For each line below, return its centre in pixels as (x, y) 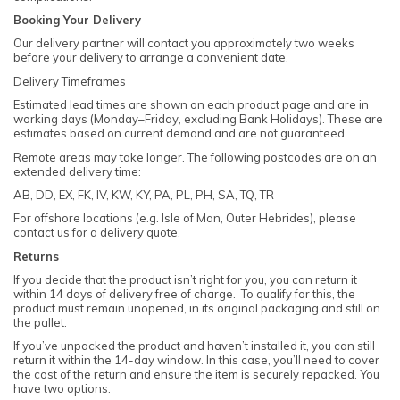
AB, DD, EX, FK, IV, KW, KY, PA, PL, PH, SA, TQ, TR (144, 194)
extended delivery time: (77, 171)
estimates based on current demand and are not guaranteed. (180, 133)
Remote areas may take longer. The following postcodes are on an (195, 157)
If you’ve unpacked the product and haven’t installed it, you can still (194, 346)
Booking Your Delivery (77, 19)
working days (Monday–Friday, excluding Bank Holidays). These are (198, 119)
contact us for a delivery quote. (97, 233)
